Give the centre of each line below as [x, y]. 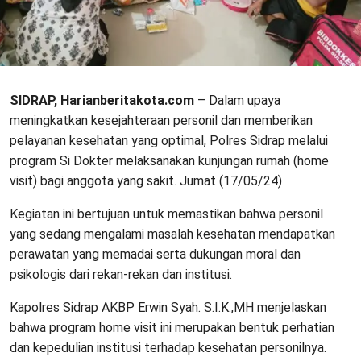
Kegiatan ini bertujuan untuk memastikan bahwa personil [166, 214]
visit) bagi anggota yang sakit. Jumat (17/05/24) [146, 180]
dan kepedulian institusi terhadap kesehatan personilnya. [168, 347]
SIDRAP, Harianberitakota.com [102, 100]
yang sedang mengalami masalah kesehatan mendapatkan [172, 234]
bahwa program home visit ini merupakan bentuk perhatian [172, 327]
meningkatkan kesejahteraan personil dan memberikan [161, 120]
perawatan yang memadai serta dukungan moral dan [155, 254]
